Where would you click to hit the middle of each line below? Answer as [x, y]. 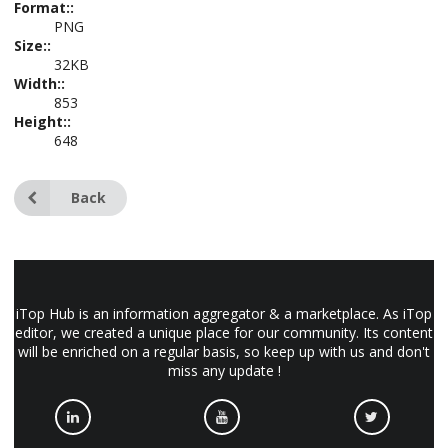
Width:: [39, 83]
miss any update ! [224, 370]
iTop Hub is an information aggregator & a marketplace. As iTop [224, 313]
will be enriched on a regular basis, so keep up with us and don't [224, 351]
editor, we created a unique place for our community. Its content [224, 332]
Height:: [42, 121]
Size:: [32, 45]
